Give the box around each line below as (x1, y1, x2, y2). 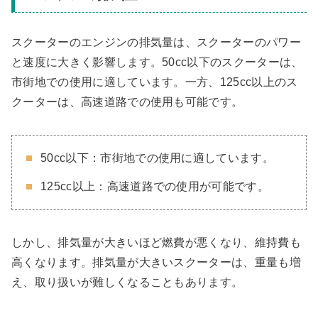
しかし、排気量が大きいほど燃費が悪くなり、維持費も (11, 236, 301, 248)
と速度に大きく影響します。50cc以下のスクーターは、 (11, 55, 303, 68)
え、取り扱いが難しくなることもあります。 (11, 275, 243, 288)
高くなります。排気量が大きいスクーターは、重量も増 (11, 256, 301, 268)
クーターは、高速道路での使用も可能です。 (11, 95, 243, 108)
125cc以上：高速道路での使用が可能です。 (40, 180, 270, 192)
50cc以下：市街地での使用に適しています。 (40, 151, 275, 164)
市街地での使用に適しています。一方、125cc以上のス (11, 75, 298, 88)
